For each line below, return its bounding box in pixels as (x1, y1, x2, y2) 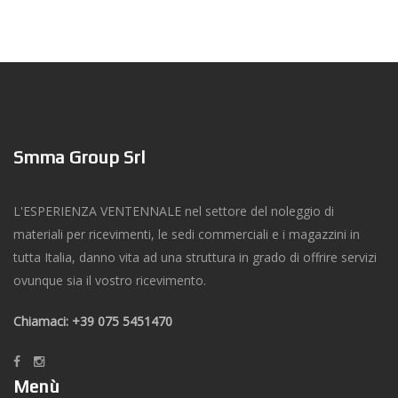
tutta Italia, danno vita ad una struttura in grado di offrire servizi (13, 249, 377, 267)
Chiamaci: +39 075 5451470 (13, 313, 172, 330)
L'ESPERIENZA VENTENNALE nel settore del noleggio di (13, 203, 334, 220)
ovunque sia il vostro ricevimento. (13, 272, 206, 290)
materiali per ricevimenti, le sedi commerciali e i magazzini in (13, 226, 360, 243)
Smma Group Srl (13, 147, 145, 168)
